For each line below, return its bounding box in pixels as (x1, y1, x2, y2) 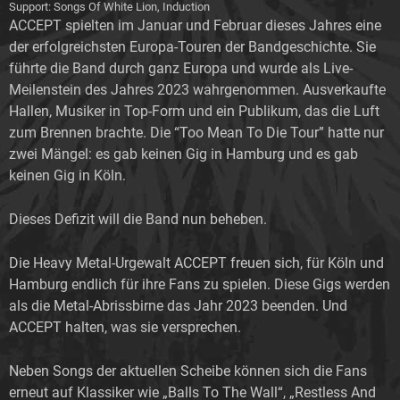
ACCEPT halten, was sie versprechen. (9, 318, 241, 336)
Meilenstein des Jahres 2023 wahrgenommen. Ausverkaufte (9, 80, 386, 98)
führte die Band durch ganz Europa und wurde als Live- (9, 59, 353, 77)
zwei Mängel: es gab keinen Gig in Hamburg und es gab (9, 145, 358, 162)
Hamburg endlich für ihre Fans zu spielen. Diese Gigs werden (9, 275, 390, 293)
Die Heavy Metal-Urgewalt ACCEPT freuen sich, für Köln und (9, 254, 384, 271)
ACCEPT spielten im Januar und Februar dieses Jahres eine (9, 16, 381, 34)
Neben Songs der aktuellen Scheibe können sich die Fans (9, 362, 367, 379)
